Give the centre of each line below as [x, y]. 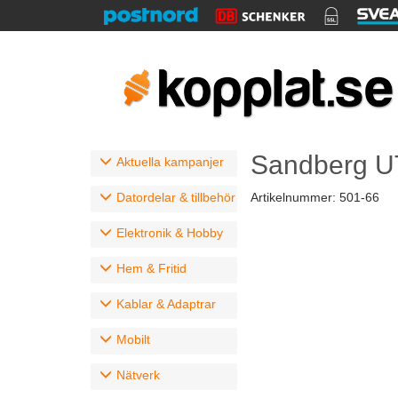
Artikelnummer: [295, 197]
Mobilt [133, 339]
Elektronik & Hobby [170, 233]
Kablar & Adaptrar [166, 304]
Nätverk [138, 375]
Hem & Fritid [151, 268]
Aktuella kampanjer [170, 162]
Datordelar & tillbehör [176, 197]
